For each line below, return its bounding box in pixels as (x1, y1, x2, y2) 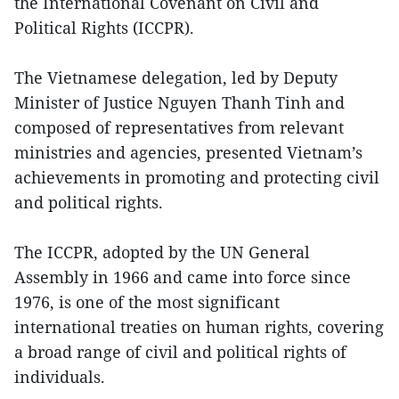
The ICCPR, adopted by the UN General (14, 240, 310, 263)
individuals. (14, 365, 105, 387)
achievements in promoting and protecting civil (14, 166, 379, 188)
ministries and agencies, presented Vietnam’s (14, 141, 362, 163)
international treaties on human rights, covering (14, 315, 384, 338)
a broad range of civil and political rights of (14, 340, 346, 362)
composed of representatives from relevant (14, 116, 344, 138)
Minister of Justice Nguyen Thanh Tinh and (14, 91, 345, 113)
